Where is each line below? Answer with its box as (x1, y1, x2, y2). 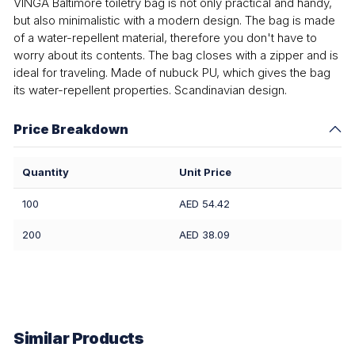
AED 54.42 (179, 197, 230, 211)
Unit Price (179, 166, 231, 179)
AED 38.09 (179, 228, 230, 242)
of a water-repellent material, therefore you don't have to (13, 30, 317, 46)
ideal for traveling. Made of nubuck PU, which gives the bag (13, 65, 330, 81)
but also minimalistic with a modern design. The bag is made (13, 13, 335, 29)
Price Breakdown (13, 120, 128, 137)
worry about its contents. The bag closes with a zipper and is (13, 48, 338, 63)
